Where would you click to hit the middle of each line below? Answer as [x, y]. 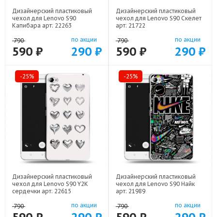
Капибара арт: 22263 [42, 25]
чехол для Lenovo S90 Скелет [159, 18]
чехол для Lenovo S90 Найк [155, 184]
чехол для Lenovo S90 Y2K [50, 184]
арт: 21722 [131, 25]
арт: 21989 [131, 191]
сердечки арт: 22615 [42, 191]
